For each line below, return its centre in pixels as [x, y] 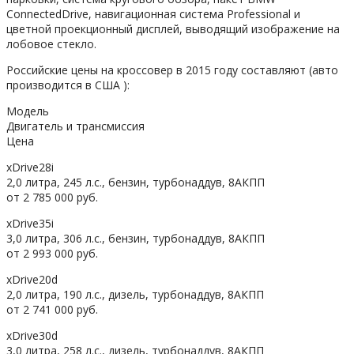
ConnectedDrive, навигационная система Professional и [153, 13]
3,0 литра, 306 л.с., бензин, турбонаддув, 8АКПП [136, 238]
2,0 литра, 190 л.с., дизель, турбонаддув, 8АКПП [135, 294]
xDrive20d [32, 279]
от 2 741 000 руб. [52, 309]
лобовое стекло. [51, 43]
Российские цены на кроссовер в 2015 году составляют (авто [172, 70]
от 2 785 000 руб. [52, 197]
